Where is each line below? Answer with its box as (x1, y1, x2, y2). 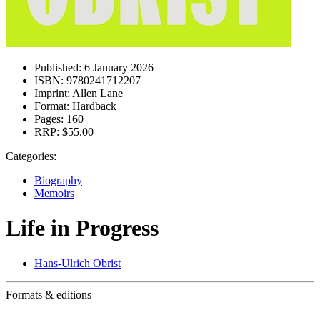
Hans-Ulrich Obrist (34, 256, 121, 269)
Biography (34, 174, 82, 186)
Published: (34, 61, 81, 74)
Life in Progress (6, 215, 159, 241)
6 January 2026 (81, 61, 154, 74)
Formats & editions (6, 288, 91, 301)
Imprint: (34, 87, 70, 99)
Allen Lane (70, 87, 123, 99)
